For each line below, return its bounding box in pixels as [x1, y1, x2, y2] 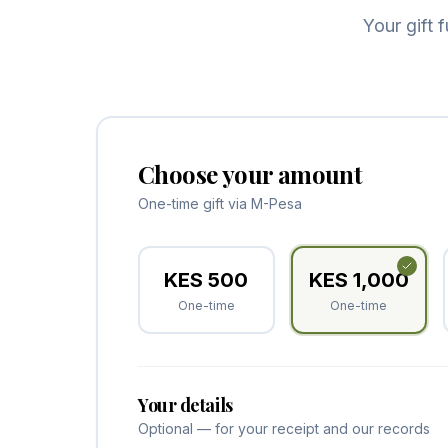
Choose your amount [138, 158, 363, 190]
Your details [138, 393, 233, 417]
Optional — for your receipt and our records [138, 420, 430, 437]
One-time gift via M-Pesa [138, 195, 302, 212]
